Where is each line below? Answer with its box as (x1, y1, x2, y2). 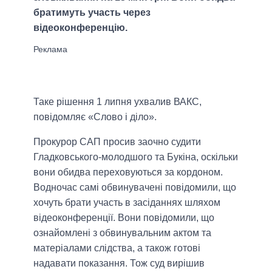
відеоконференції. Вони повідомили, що (33, 212, 214, 223)
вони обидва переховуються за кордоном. (33, 167, 223, 178)
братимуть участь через (33, 7, 151, 18)
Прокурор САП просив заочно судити (33, 137, 201, 148)
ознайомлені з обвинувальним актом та (33, 228, 211, 239)
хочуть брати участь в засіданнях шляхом (33, 197, 220, 208)
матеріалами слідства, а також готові (33, 243, 200, 254)
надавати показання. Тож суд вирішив (33, 258, 205, 269)
